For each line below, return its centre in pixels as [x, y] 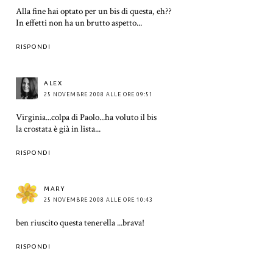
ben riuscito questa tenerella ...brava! [80, 223]
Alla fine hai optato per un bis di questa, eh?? [94, 12]
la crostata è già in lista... [58, 129]
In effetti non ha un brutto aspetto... [79, 23]
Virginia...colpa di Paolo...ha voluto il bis [87, 117]
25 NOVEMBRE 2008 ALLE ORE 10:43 [99, 200]
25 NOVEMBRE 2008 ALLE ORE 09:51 [99, 94]
